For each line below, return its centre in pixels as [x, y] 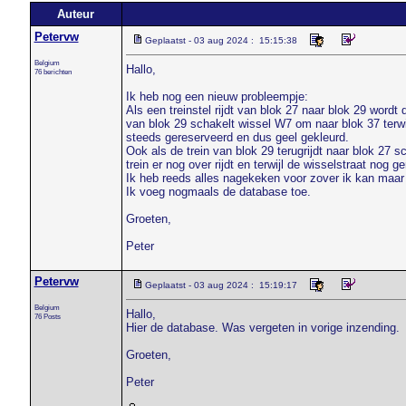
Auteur [76, 14]
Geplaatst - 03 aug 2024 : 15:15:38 [221, 40]
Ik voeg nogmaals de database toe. [218, 192]
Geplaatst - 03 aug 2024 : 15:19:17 [221, 285]
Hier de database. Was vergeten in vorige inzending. [262, 328]
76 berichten [53, 72]
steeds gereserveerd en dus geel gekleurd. [237, 137]
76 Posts [47, 316]
